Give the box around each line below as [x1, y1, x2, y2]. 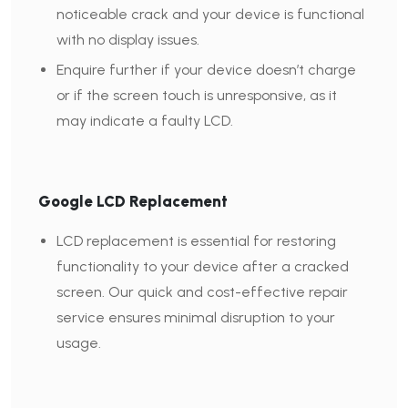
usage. [56, 334, 101, 352]
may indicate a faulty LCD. [56, 112, 233, 129]
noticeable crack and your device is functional [56, 5, 364, 23]
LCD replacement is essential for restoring [56, 232, 336, 250]
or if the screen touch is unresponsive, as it [56, 87, 337, 104]
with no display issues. [56, 31, 199, 48]
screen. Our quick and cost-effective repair [56, 283, 348, 301]
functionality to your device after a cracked [56, 258, 349, 275]
